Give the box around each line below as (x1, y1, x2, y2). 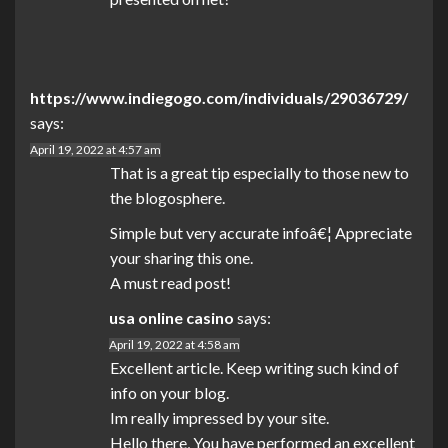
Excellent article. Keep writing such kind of (110, 358, 399, 378)
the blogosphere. (110, 188, 225, 208)
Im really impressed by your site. (110, 408, 329, 428)
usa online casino (109, 308, 234, 328)
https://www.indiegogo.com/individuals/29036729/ (30, 88, 408, 108)
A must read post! (110, 273, 231, 293)
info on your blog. (110, 383, 229, 403)
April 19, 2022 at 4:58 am (109, 337, 240, 353)
